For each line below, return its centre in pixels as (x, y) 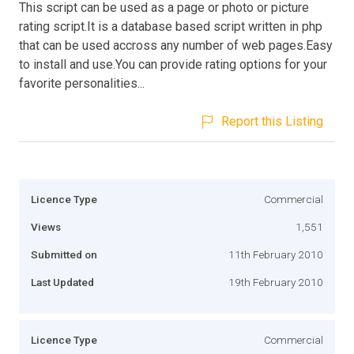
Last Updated (62, 282)
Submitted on (64, 254)
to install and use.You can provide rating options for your (173, 64)
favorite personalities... (82, 83)
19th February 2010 (276, 282)
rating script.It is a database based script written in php (171, 26)
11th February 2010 (276, 254)
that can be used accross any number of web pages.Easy (176, 45)
